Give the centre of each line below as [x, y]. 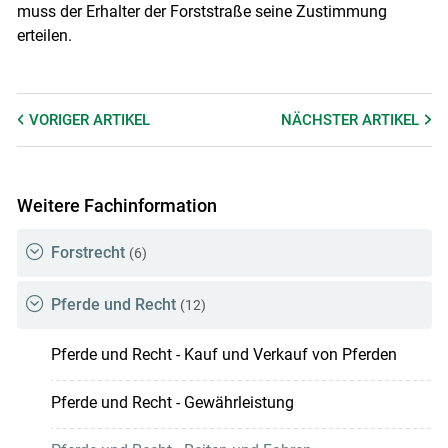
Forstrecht [87, 252]
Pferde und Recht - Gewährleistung [172, 402]
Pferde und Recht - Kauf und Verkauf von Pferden [223, 354]
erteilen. [44, 36]
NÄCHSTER [322, 120]
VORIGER [60, 120]
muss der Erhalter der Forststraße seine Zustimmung [201, 12]
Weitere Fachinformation [116, 206]
